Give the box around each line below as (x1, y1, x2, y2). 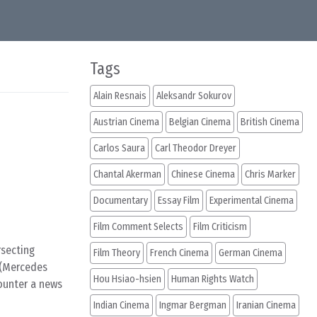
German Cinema (219, 247, 282, 259)
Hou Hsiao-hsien (93, 273, 161, 285)
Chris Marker (245, 168, 296, 180)
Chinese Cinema (171, 168, 235, 180)
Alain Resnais (93, 90, 146, 102)
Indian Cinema (93, 299, 149, 311)
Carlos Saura (93, 142, 145, 154)
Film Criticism (193, 221, 247, 233)
